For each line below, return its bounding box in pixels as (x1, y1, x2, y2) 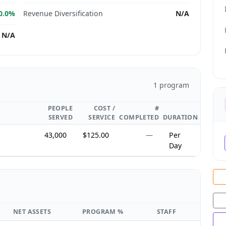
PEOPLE (47, 104, 73, 113)
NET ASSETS (13, 207, 51, 216)
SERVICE (88, 113, 115, 122)
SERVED (48, 113, 73, 122)
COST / (93, 104, 115, 113)
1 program (153, 80, 189, 90)
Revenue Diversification (23, 9, 103, 19)
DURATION (163, 113, 198, 122)
